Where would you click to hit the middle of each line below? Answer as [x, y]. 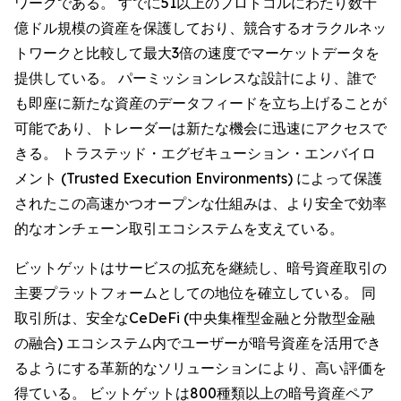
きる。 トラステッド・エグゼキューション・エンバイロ [195, 154]
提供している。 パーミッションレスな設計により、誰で [195, 78]
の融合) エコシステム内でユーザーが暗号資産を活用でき [198, 343]
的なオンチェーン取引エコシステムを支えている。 [179, 229]
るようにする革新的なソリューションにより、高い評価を [200, 368]
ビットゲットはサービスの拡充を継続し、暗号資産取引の [200, 268]
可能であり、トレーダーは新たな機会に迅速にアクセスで [200, 128]
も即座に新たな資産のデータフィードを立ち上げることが [200, 103]
